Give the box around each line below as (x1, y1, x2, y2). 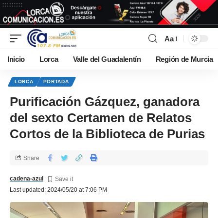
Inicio (7, 55, 25, 64)
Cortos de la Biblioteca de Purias (10, 127, 205, 142)
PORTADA (43, 79, 69, 85)
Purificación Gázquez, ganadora (10, 94, 200, 109)
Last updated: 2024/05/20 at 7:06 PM (10, 186, 107, 194)
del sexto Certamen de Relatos (10, 110, 192, 126)
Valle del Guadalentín (73, 55, 141, 64)
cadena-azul (10, 175, 43, 182)
